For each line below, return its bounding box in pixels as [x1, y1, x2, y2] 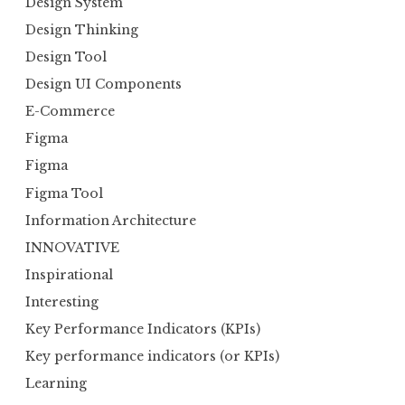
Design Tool [25, 48, 107, 65]
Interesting [25, 294, 99, 311]
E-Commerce [25, 103, 115, 120]
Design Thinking [25, 21, 138, 38]
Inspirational [25, 266, 113, 283]
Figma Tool [25, 184, 103, 202]
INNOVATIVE [25, 239, 119, 256]
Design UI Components [25, 76, 182, 93]
